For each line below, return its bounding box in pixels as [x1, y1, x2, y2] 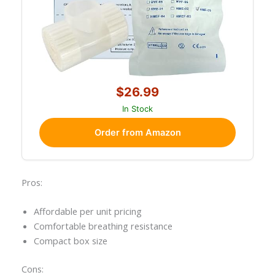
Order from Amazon [94, 127, 181, 139]
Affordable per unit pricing [33, 205, 142, 217]
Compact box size [33, 234, 107, 247]
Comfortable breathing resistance [33, 220, 172, 232]
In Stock [122, 104, 153, 114]
